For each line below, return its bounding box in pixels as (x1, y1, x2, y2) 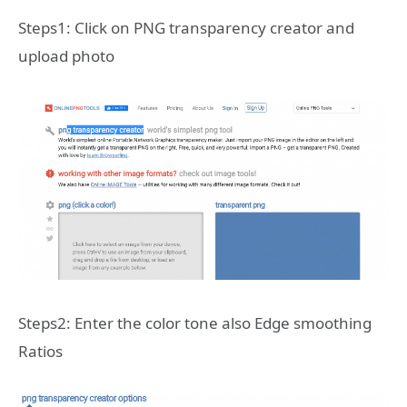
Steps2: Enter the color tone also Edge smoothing (18, 313, 372, 334)
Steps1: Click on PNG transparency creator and (18, 16, 354, 38)
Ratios (18, 341, 63, 362)
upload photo (18, 45, 114, 66)
